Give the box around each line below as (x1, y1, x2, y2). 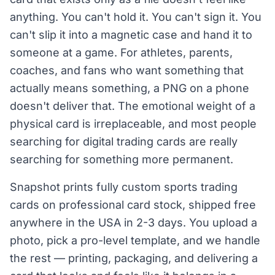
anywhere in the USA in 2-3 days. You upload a (10, 216, 257, 229)
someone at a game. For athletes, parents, (10, 46, 233, 59)
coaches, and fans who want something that (10, 64, 244, 77)
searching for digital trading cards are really (10, 135, 238, 148)
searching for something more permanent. (10, 153, 233, 166)
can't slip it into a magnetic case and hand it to (10, 28, 252, 41)
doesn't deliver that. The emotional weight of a (10, 99, 255, 112)
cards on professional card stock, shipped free (10, 198, 256, 211)
